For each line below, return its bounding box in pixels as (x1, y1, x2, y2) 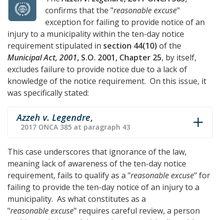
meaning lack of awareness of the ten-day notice (7, 158, 186, 169)
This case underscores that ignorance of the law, (7, 146, 187, 157)
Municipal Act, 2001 (7, 52, 77, 63)
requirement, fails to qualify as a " (7, 170, 131, 181)
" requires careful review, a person (74, 205, 200, 216)
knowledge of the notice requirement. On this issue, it (7, 76, 206, 86)
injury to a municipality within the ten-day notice (7, 28, 184, 39)
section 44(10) (103, 40, 157, 51)
